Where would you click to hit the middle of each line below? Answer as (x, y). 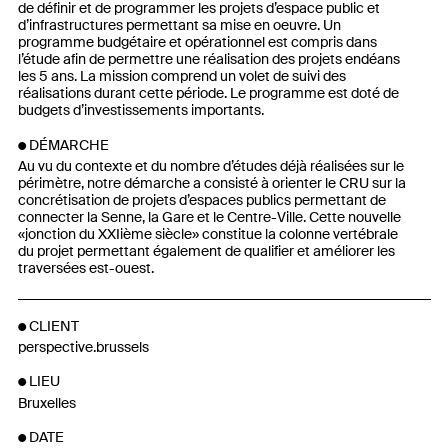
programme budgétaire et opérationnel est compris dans (197, 42)
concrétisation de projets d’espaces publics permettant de (201, 200)
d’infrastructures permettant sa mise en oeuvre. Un (179, 25)
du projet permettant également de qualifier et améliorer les (206, 251)
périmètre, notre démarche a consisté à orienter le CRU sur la (211, 183)
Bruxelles (46, 402)
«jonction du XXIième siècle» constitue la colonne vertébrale (207, 234)
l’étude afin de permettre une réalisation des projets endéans (208, 59)
